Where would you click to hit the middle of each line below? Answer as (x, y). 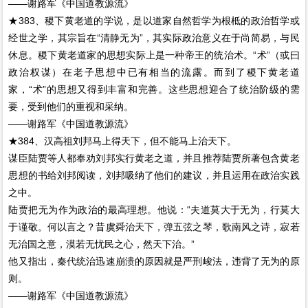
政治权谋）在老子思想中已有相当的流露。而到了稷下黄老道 (154, 72)
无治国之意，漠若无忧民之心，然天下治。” (102, 244)
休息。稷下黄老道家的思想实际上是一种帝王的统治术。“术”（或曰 (154, 55)
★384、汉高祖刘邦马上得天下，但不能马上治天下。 (123, 141)
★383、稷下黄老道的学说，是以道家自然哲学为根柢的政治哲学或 (154, 21)
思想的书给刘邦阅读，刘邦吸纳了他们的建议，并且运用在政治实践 (154, 175)
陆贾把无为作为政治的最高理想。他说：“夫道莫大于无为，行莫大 (154, 210)
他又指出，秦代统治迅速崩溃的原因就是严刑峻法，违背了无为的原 (154, 261)
